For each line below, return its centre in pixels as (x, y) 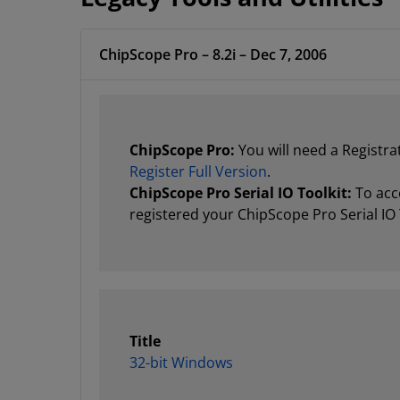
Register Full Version (198, 171)
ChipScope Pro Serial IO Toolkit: (241, 193)
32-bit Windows (181, 362)
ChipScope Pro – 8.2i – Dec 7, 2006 (213, 54)
